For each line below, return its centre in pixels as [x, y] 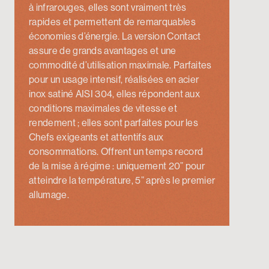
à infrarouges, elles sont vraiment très [108, 8]
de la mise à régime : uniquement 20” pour [117, 166]
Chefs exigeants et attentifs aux [96, 137]
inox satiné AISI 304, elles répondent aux [115, 94]
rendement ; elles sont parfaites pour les [114, 123]
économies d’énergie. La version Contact [115, 36]
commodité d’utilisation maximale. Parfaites [120, 65]
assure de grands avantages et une [103, 51]
